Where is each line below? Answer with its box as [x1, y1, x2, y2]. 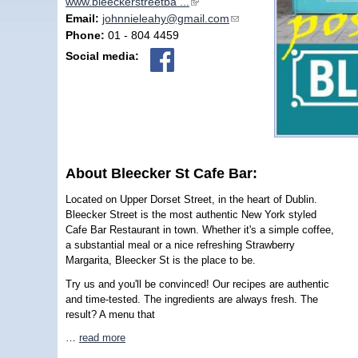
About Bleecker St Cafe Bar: [66, 165, 261, 182]
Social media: [66, 49, 142, 62]
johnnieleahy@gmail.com [102, 11, 229, 25]
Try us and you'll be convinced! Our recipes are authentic [66, 277, 329, 290]
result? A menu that [66, 308, 155, 320]
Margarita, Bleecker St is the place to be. [66, 254, 256, 267]
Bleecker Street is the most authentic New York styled [66, 209, 316, 221]
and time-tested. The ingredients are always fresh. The [66, 292, 318, 305]
